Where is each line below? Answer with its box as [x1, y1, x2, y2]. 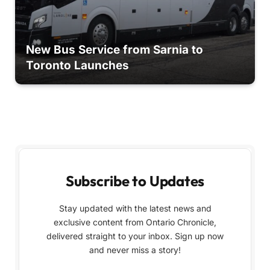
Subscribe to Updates [65, 172, 205, 190]
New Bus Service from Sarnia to [25, 43, 203, 57]
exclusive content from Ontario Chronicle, [54, 217, 216, 227]
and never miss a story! [89, 245, 181, 255]
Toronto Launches [25, 58, 129, 73]
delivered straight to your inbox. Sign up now [46, 231, 224, 241]
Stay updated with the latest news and [58, 203, 212, 213]
